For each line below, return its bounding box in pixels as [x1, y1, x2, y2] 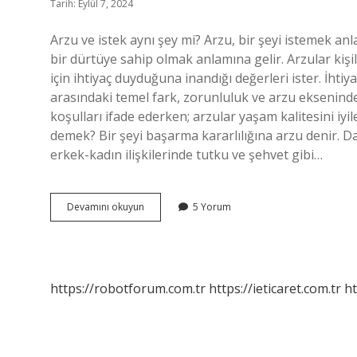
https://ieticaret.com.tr [209, 280, 341, 297]
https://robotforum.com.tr [50, 280, 206, 297]
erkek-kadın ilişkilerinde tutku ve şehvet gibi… [50, 146, 323, 163]
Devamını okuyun [67, 200, 144, 214]
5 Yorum [193, 200, 231, 214]
